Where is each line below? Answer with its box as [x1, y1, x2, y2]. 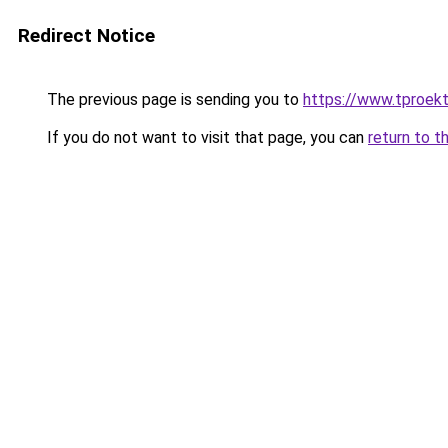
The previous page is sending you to [43, 90, 303, 109]
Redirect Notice [18, 24, 155, 47]
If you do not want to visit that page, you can [43, 128, 368, 147]
